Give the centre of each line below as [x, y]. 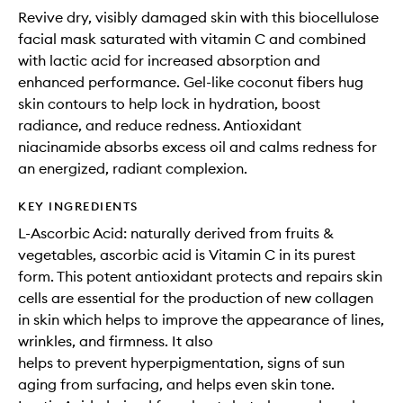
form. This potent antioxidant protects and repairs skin [200, 277]
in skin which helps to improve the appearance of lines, [201, 320]
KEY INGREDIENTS [78, 206]
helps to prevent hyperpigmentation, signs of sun [181, 363]
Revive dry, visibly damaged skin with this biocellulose [198, 18]
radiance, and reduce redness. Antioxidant [160, 125]
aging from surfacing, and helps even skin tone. [176, 385]
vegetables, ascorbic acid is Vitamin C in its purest [187, 255]
